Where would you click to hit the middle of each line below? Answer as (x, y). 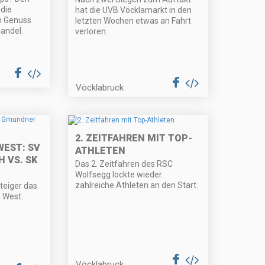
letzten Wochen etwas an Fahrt (133, 21)
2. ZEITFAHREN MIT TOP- (134, 138)
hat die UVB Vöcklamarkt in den (134, 10)
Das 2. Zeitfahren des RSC (124, 164)
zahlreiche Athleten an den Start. (137, 185)
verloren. (92, 32)
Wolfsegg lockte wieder (119, 174)
